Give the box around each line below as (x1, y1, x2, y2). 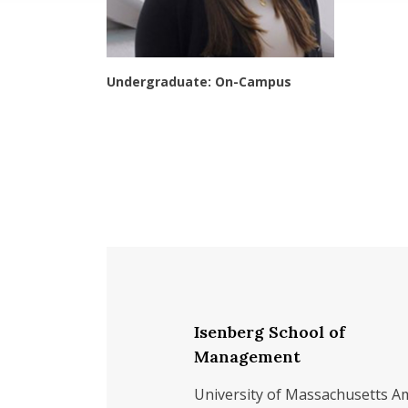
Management (194, 346, 301, 367)
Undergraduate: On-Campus (107, 73, 291, 90)
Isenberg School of (194, 321, 345, 342)
